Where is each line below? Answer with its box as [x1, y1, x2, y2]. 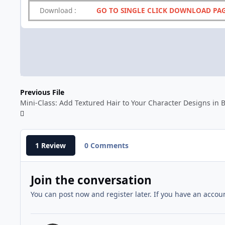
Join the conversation [30, 172, 152, 188]
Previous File [20, 87, 64, 97]
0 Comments [84, 141, 129, 151]
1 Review [35, 141, 66, 151]
